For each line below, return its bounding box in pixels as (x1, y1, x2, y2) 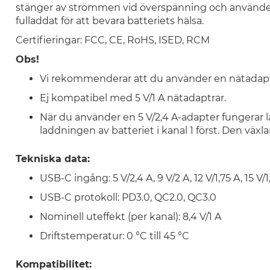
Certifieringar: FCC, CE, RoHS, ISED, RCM (15, 34, 210, 46)
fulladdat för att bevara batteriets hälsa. (15, 15, 204, 27)
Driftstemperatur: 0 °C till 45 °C (39, 230, 189, 242)
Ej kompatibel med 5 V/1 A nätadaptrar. (39, 92, 226, 104)
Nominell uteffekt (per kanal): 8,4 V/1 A (39, 211, 221, 222)
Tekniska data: (15, 153, 90, 165)
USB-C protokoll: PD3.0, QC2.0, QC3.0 (39, 192, 216, 203)
